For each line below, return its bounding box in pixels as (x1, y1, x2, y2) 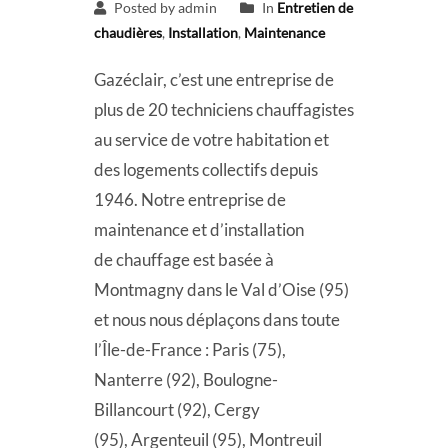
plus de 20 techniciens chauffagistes (94, 99, 354, 121)
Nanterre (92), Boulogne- (94, 369, 278, 391)
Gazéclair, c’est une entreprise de (94, 69, 334, 91)
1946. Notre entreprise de (94, 189, 286, 211)
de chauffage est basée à (94, 249, 274, 271)
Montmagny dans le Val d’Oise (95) (94, 279, 349, 301)
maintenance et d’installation (94, 219, 304, 241)
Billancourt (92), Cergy (94, 399, 260, 421)
